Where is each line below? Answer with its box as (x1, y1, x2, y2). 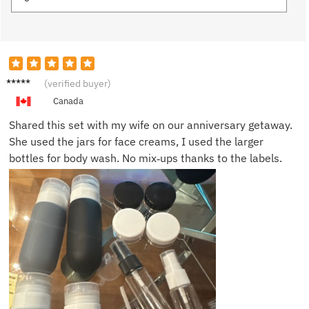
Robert (6, 73, 40, 88)
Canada (52, 95, 83, 108)
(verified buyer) (44, 77, 111, 90)
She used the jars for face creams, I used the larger (9, 134, 263, 149)
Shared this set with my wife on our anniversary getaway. (9, 118, 292, 132)
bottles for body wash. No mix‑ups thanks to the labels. (9, 151, 282, 166)
